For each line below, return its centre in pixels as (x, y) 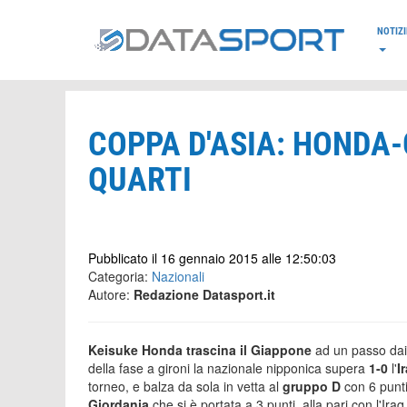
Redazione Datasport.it (204, 294)
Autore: (111, 294)
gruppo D (313, 386)
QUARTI (140, 180)
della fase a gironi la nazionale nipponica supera (227, 368)
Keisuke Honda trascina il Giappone (200, 350)
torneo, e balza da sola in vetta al (185, 386)
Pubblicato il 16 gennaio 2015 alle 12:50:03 (212, 258)
